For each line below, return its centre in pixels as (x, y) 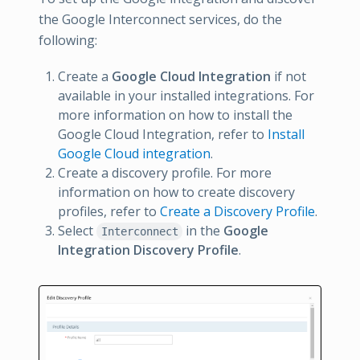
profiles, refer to (109, 211)
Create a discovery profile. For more (165, 173)
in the (203, 231)
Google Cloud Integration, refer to (163, 134)
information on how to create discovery (176, 192)
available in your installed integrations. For (186, 96)
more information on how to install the (175, 115)
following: (68, 40)
